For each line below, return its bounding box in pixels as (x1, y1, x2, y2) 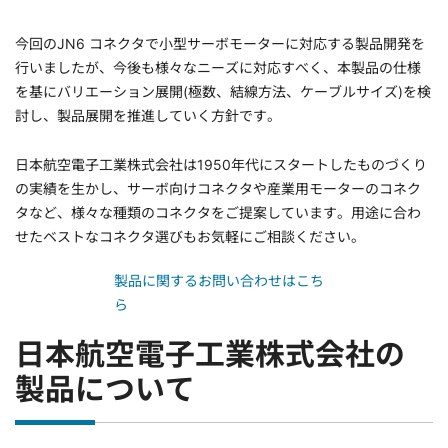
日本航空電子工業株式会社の (15, 336, 405, 373)
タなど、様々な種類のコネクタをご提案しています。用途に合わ (15, 204, 421, 222)
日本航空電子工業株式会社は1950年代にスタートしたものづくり (15, 156, 427, 174)
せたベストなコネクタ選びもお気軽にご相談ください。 (15, 228, 365, 246)
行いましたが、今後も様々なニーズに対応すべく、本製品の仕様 (15, 59, 421, 77)
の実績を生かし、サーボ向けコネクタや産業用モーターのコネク (15, 180, 421, 198)
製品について (15, 371, 195, 408)
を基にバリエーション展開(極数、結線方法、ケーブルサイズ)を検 (15, 83, 431, 101)
